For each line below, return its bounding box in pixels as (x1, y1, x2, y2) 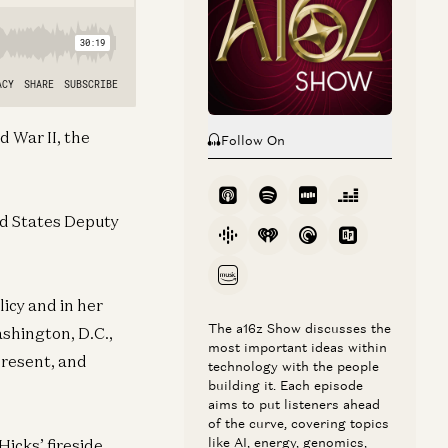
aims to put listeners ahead (208, 396, 380, 413)
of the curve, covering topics (208, 415, 389, 432)
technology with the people (208, 358, 379, 375)
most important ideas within (208, 339, 387, 356)
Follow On (221, 132, 285, 149)
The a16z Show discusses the (208, 320, 391, 337)
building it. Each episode (208, 377, 363, 394)
